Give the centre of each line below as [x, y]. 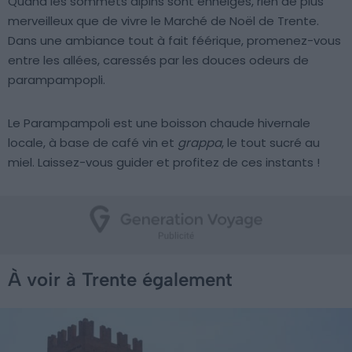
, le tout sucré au [271, 143]
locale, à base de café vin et [93, 143]
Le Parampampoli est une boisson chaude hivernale [159, 123]
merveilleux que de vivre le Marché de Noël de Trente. [163, 21]
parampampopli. [57, 80]
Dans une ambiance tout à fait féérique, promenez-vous [174, 41]
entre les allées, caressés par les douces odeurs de [158, 60]
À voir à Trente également [120, 280]
